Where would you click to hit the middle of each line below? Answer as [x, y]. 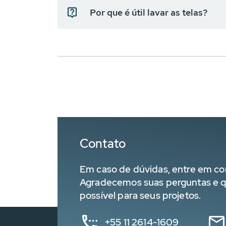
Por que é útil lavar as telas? [149, 12]
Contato [103, 144]
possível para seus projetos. [140, 195]
